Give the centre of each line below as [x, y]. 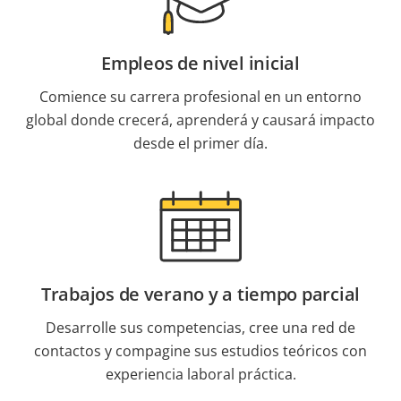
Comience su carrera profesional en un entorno [200, 97]
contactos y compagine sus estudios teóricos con [200, 351]
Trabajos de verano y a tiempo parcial [200, 294]
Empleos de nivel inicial [200, 63]
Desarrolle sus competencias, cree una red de [200, 328]
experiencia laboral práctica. [200, 374]
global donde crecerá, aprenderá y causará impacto [200, 120]
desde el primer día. [200, 143]
